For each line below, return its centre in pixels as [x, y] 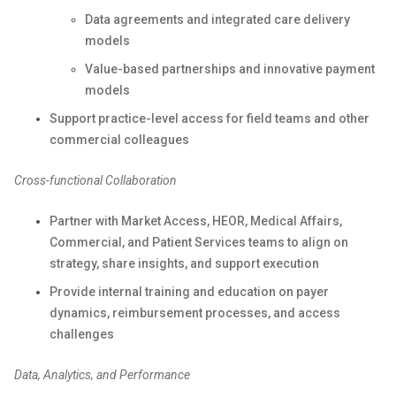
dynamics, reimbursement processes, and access [195, 313]
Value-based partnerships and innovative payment [230, 69]
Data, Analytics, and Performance [102, 375]
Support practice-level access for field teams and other [209, 118]
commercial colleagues [119, 140]
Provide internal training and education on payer [189, 292]
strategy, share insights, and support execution [184, 263]
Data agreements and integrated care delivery [217, 19]
